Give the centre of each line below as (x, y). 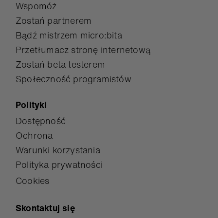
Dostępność (41, 121)
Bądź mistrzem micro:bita (69, 35)
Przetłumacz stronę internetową (83, 50)
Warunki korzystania (58, 150)
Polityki (31, 105)
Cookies (33, 181)
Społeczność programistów (73, 79)
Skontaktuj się (45, 208)
